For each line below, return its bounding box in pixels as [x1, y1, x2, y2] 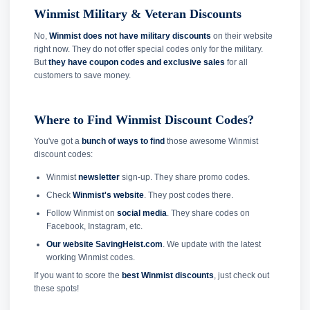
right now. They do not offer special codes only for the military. [34, 44, 263, 54]
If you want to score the [34, 271, 122, 281]
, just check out [214, 271, 269, 281]
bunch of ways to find [82, 136, 165, 147]
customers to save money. [34, 70, 131, 80]
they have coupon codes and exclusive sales [48, 57, 225, 67]
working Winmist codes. [46, 253, 135, 263]
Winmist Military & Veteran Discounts [34, 7, 241, 21]
